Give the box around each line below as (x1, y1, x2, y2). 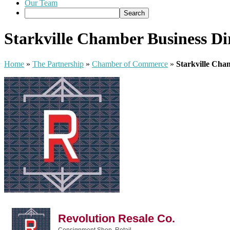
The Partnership (32, 59, 84, 68)
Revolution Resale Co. (58, 212, 175, 225)
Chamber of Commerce (92, 59, 168, 68)
